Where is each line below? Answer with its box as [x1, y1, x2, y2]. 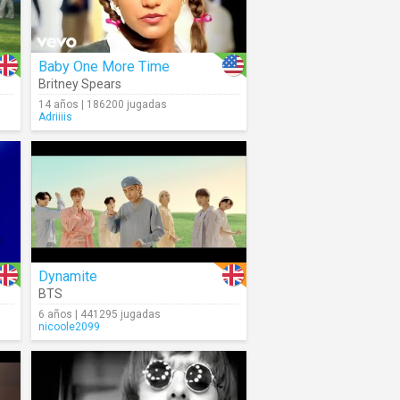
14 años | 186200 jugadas [38, 98, 167, 111]
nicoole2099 [38, 321, 100, 333]
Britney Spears [38, 77, 121, 91]
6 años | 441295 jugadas [38, 308, 161, 321]
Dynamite [38, 268, 97, 285]
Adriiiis [38, 111, 72, 123]
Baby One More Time [38, 58, 170, 75]
